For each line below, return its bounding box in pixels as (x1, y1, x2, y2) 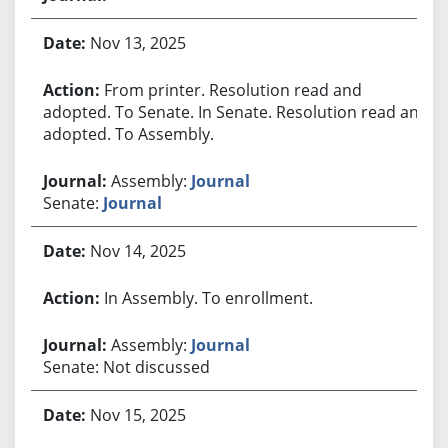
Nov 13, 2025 (89, 31, 186, 54)
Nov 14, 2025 (89, 239, 186, 262)
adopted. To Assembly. (42, 122, 214, 145)
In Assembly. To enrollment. (103, 286, 313, 309)
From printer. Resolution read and (103, 78, 362, 101)
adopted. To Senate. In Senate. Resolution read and (42, 100, 429, 123)
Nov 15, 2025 (89, 403, 186, 426)
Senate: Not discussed (42, 355, 210, 378)
